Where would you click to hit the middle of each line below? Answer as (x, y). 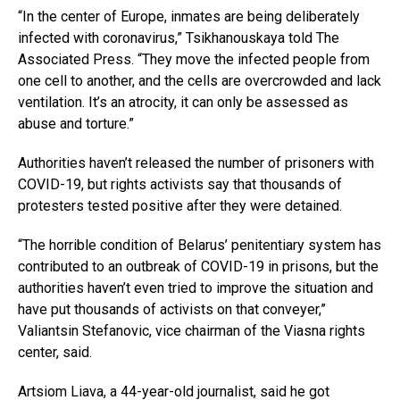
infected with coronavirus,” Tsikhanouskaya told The (179, 38)
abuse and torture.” (76, 124)
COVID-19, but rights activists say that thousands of (180, 185)
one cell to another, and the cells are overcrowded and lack (200, 81)
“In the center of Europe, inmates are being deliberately (189, 17)
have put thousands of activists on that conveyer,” (172, 310)
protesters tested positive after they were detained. (180, 206)
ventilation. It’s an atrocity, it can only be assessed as (183, 103)
